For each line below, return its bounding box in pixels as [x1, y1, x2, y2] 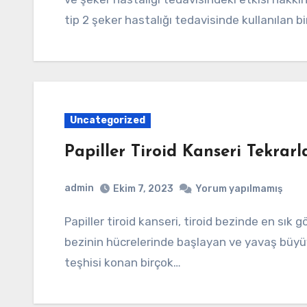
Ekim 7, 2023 [113, 182, 173, 195]
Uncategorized [70, 114, 145, 126]
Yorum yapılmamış [195, 182, 282, 195]
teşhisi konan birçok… [64, 255, 181, 269]
